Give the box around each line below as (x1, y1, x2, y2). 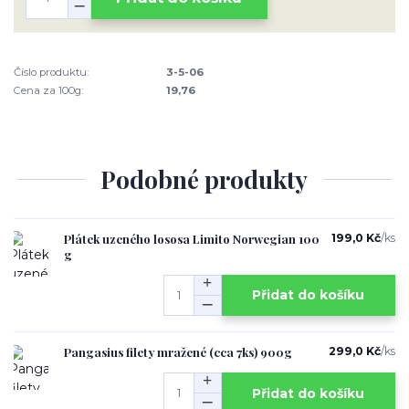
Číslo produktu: (14, 65, 89, 79)
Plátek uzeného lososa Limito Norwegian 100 (64, 230, 320, 246)
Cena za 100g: (14, 83, 83, 97)
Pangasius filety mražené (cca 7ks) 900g (64, 344, 292, 361)
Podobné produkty (100, 163, 309, 196)
